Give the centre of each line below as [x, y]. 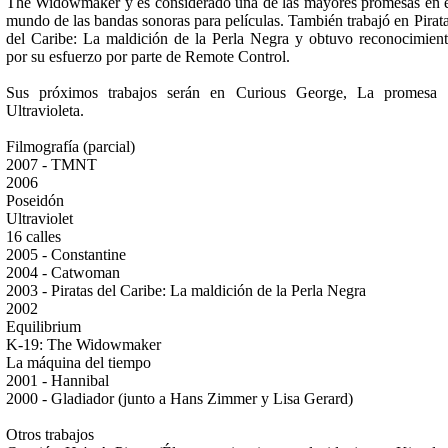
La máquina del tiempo [78, 362]
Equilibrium [43, 326]
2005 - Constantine [65, 254]
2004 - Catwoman [62, 272]
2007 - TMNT [51, 164]
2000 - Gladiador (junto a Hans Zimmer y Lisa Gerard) [179, 398]
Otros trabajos [49, 434]
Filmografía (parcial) [70, 146]
